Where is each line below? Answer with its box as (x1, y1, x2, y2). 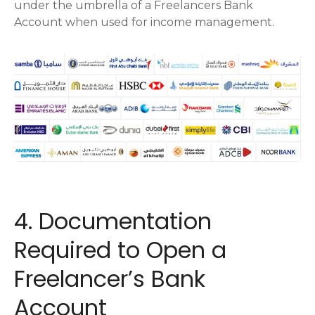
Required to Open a (14, 234, 226, 266)
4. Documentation (14, 205, 212, 238)
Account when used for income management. (14, 15, 274, 29)
